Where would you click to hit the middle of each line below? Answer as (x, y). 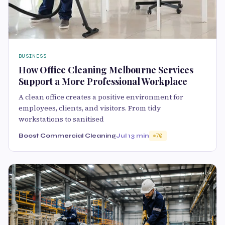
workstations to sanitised (61, 119)
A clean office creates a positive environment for (101, 97)
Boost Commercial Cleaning (67, 136)
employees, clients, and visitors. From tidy (90, 108)
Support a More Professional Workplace (103, 82)
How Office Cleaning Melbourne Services (106, 70)
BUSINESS (33, 56)
